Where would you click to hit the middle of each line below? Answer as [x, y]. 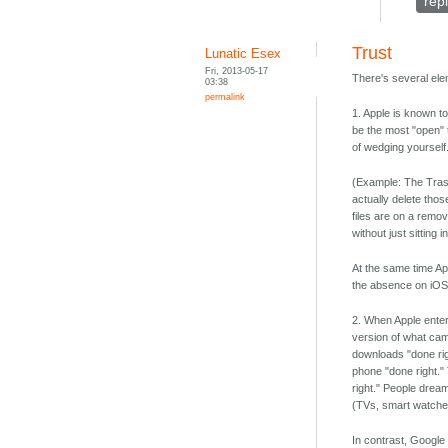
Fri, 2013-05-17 [237, 71]
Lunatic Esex [243, 54]
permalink [225, 97]
